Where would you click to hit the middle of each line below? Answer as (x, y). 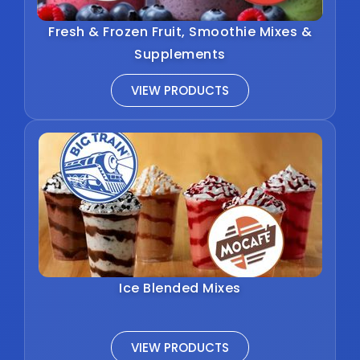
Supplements (180, 54)
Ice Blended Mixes (180, 288)
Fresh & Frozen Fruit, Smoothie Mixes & (180, 31)
